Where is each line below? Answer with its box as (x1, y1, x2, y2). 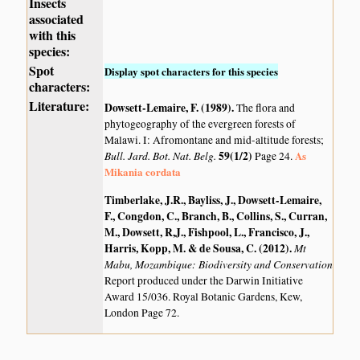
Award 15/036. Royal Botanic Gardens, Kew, (104, 288, 303, 304)
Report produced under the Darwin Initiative (104, 272, 304, 288)
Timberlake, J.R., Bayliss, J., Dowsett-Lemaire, (104, 191, 322, 208)
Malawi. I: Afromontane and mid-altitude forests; (104, 132, 325, 147)
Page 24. (255, 148, 296, 163)
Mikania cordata (104, 163, 182, 179)
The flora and (236, 100, 296, 115)
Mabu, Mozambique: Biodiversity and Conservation (104, 256, 333, 272)
